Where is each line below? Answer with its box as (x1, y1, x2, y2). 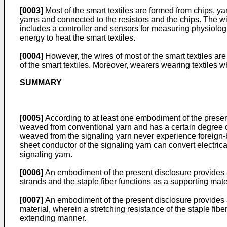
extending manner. (20, 214, 86, 222)
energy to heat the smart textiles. (20, 33, 135, 42)
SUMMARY (20, 78, 62, 87)
